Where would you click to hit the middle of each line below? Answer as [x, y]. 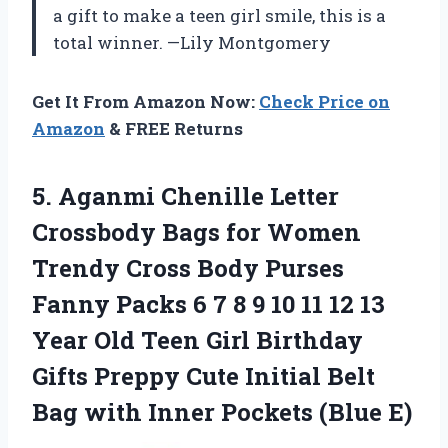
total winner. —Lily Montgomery [192, 42]
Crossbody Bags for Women [196, 231]
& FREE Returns [174, 128]
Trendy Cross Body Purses [188, 267]
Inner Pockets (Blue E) [280, 411]
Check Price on [324, 101]
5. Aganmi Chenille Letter [185, 195]
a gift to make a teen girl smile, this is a [219, 15]
